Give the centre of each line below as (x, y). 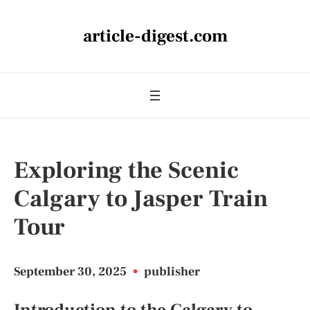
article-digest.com (155, 36)
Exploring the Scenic (126, 170)
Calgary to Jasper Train (141, 199)
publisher (172, 272)
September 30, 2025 (72, 272)
